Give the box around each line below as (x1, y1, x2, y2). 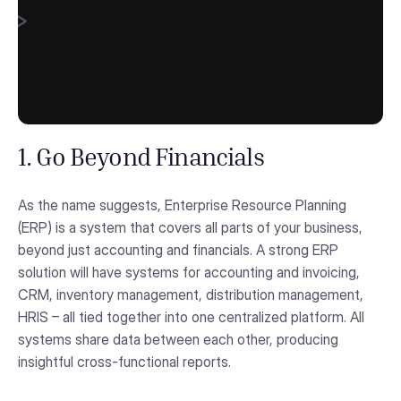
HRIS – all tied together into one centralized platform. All (18, 308, 364, 327)
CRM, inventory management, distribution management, (18, 286, 363, 304)
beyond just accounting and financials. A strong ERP (18, 241, 338, 260)
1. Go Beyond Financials (18, 149, 264, 172)
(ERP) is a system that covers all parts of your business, (18, 218, 363, 237)
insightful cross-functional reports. (18, 353, 231, 371)
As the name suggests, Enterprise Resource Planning (18, 196, 346, 215)
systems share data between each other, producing (18, 330, 338, 349)
